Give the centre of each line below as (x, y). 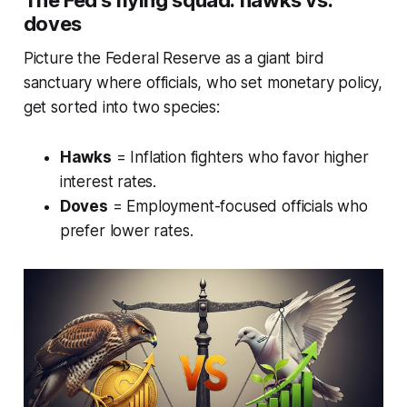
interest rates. (108, 182)
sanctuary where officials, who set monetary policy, (203, 83)
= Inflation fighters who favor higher (240, 158)
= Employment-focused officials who (238, 207)
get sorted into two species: (121, 108)
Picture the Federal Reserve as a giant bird (174, 59)
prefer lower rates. (126, 231)
